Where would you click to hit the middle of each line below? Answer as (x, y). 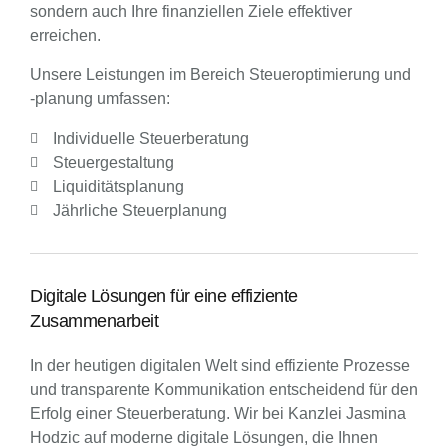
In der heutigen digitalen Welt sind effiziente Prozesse (220, 365)
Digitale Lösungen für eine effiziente (164, 296)
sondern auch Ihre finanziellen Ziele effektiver (191, 11)
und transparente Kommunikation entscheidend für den (224, 389)
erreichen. (65, 35)
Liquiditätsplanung (118, 186)
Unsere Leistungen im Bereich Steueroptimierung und (220, 74)
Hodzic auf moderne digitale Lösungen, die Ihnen (204, 437)
